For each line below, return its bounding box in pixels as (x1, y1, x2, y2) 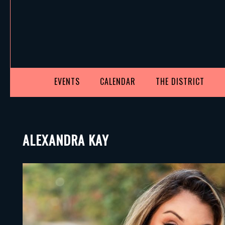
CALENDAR (100, 75, 136, 87)
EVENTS (54, 75, 80, 87)
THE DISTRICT (156, 75, 204, 87)
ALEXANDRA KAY (23, 130, 109, 150)
